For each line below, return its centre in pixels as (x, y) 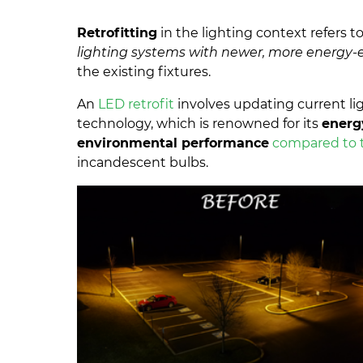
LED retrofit (137, 105)
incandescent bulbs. (143, 163)
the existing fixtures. (146, 72)
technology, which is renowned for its (200, 124)
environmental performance (173, 143)
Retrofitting (117, 33)
